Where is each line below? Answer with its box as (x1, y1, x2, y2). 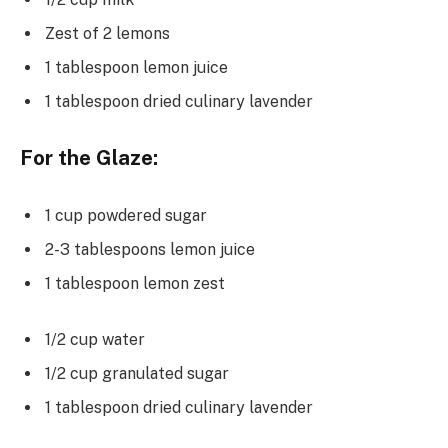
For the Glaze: (20, 146, 158, 171)
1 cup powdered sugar (45, 205, 207, 225)
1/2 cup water (45, 329, 145, 349)
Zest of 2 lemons (45, 23, 170, 43)
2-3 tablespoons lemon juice (45, 239, 255, 259)
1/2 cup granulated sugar (45, 363, 229, 383)
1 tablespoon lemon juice (45, 57, 228, 77)
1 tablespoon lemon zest (45, 273, 225, 293)
